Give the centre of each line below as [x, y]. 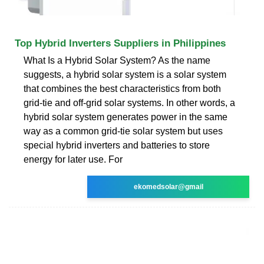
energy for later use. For [73, 159]
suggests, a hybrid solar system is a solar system [125, 74]
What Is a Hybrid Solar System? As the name [117, 60]
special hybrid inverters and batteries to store [117, 145]
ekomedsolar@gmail [168, 187]
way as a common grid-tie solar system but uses [123, 131]
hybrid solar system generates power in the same [126, 117]
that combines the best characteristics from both [122, 88]
